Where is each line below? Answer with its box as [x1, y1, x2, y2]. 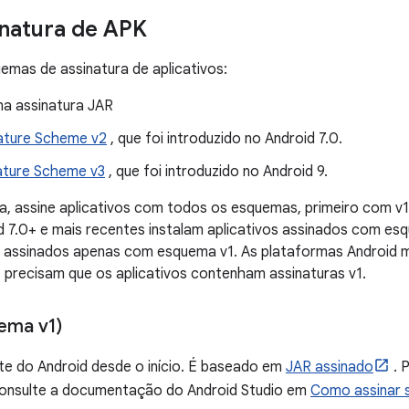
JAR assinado [286, 358, 373, 376]
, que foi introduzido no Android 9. [105, 163, 328, 181]
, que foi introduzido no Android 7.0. [107, 130, 342, 148]
